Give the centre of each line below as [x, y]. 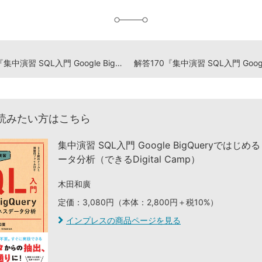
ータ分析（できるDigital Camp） [129, 159]
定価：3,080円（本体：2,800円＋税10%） [138, 202]
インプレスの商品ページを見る [123, 220]
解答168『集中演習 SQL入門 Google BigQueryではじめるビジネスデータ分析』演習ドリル [119, 63]
